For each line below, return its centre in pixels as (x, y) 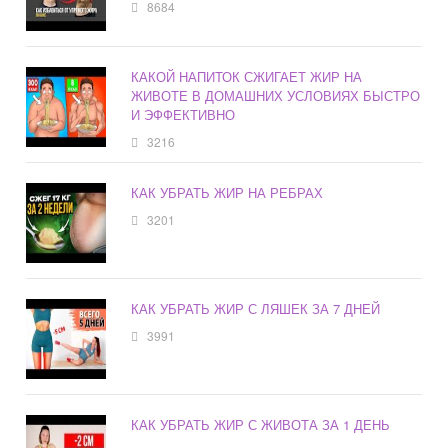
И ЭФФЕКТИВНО (183, 115)
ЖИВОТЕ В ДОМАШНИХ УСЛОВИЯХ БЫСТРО (276, 96)
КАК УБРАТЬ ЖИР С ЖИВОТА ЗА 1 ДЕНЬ (261, 425)
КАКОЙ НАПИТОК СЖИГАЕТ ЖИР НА (247, 77)
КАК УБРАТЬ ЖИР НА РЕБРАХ (227, 193)
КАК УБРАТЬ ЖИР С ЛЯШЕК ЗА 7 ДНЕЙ (256, 309)
